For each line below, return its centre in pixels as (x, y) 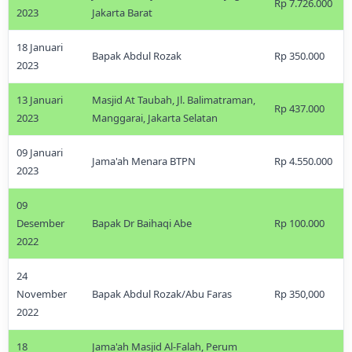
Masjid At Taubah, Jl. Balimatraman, (174, 100)
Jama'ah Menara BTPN (144, 161)
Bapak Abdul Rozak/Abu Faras (162, 294)
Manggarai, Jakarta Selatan (155, 118)
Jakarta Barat (122, 13)
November (42, 294)
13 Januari (40, 100)
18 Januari (40, 47)
